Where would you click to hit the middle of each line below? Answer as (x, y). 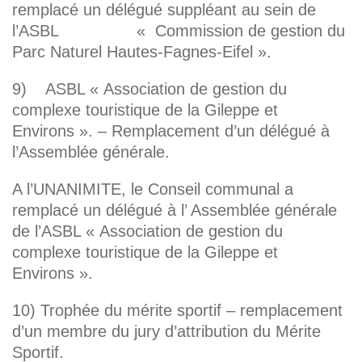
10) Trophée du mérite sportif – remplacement (177, 311)
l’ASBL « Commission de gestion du (179, 31)
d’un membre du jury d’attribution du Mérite (166, 332)
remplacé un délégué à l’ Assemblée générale (175, 210)
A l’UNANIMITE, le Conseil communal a (153, 189)
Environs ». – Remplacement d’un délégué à (171, 131)
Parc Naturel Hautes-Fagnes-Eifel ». (142, 52)
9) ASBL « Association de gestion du (149, 89)
